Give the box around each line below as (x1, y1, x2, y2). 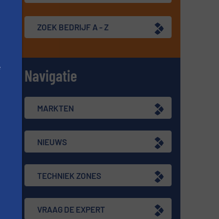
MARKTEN (37, 103, 74, 113)
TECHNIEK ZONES (37, 170, 102, 180)
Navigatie (24, 66, 78, 85)
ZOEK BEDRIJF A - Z (37, 22, 109, 32)
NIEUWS (37, 136, 67, 147)
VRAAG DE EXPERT (37, 204, 106, 214)
